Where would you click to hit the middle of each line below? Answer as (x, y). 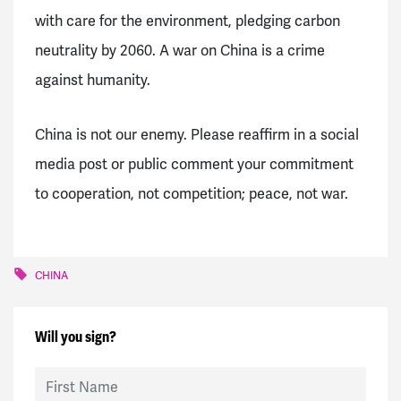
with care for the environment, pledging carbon (188, 21)
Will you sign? (76, 337)
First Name (66, 376)
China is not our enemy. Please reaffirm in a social (197, 136)
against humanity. (94, 80)
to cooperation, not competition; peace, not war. (193, 195)
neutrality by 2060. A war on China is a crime (180, 51)
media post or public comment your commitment (194, 165)
